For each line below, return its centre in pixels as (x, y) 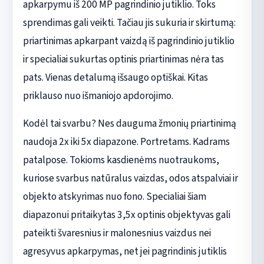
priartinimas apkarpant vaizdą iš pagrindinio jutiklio (128, 41)
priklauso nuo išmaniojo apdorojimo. (98, 95)
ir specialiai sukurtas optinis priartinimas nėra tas (123, 59)
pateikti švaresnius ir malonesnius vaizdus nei (117, 233)
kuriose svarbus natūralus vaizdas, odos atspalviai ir (130, 178)
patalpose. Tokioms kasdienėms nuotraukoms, (121, 160)
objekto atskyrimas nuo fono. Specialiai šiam (114, 196)
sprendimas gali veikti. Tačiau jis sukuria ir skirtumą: (129, 22)
